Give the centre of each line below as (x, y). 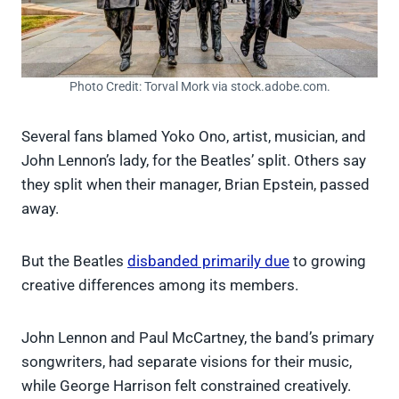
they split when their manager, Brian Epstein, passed (195, 185)
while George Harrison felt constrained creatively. (186, 386)
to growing (328, 261)
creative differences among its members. (160, 285)
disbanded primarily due (208, 261)
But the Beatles (74, 261)
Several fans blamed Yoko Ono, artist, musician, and (194, 137)
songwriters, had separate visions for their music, (187, 362)
